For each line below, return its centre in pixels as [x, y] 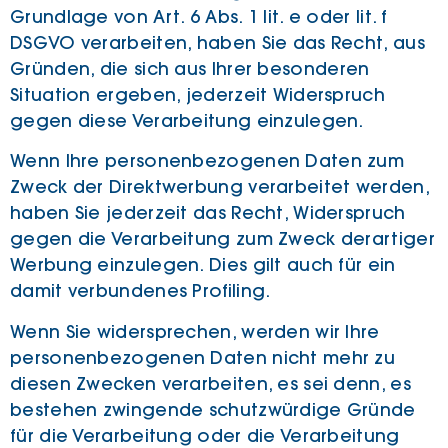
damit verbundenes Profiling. [140, 291]
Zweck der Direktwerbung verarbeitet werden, [219, 187]
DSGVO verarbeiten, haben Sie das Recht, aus [217, 43]
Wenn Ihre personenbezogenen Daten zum [207, 161]
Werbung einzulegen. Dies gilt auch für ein [203, 265]
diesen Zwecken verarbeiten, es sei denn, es [210, 383]
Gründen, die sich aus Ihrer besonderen [190, 69]
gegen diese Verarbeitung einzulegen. [187, 121]
